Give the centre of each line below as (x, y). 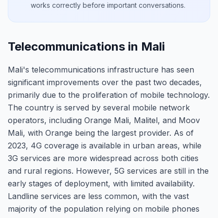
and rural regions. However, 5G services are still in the (108, 171)
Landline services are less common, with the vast (98, 196)
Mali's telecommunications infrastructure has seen (101, 70)
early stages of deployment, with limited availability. (101, 183)
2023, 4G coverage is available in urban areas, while (105, 145)
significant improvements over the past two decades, (105, 82)
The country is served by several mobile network (99, 108)
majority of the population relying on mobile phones (104, 209)
